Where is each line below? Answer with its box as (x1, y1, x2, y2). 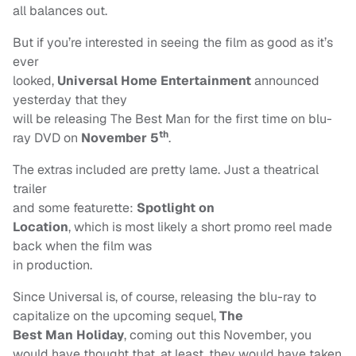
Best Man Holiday (13, 327, 124, 344)
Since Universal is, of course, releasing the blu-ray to (13, 288, 316, 306)
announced (251, 72, 319, 90)
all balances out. (13, 2, 107, 20)
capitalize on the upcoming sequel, (13, 308, 219, 325)
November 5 (81, 130, 159, 147)
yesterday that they (13, 91, 127, 109)
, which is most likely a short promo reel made (68, 219, 332, 236)
